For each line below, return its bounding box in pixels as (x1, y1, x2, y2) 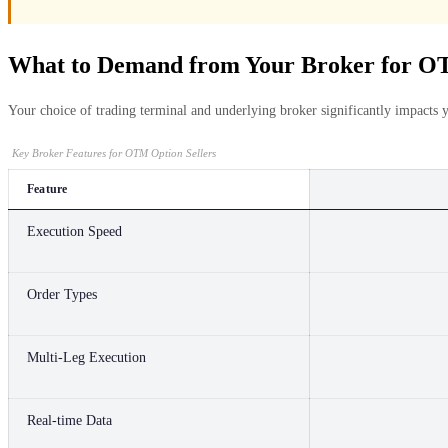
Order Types (27, 286, 97, 302)
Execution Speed (27, 223, 122, 239)
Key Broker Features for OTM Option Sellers (12, 146, 216, 159)
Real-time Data (27, 412, 112, 428)
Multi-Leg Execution (27, 349, 146, 365)
